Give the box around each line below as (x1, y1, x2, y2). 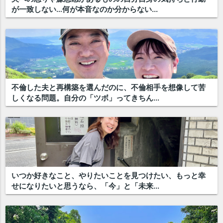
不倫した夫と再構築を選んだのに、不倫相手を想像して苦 (11, 82, 206, 92)
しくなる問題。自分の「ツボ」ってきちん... (11, 93, 160, 103)
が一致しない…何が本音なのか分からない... (11, 4, 158, 14)
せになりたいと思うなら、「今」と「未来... (11, 181, 160, 191)
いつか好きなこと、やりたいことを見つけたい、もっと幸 (11, 171, 206, 181)
